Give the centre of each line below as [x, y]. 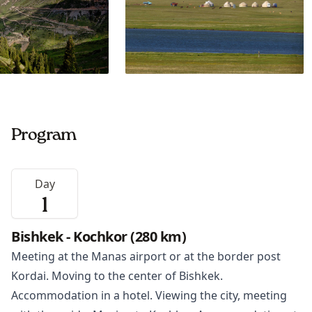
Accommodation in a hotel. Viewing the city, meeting [149, 296]
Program [44, 135]
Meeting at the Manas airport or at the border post [146, 257]
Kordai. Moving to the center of [95, 276]
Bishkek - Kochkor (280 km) [99, 237]
